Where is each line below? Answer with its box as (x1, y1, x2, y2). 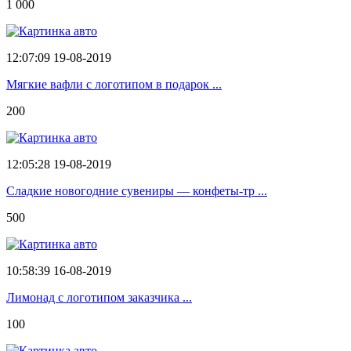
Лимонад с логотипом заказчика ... (6, 290, 192, 304)
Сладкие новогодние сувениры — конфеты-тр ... (6, 183, 267, 197)
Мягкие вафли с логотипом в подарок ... (6, 77, 222, 91)
